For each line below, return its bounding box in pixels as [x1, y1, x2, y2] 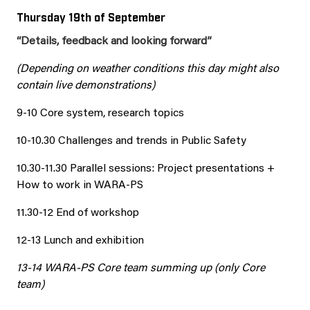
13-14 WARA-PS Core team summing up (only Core [17, 263, 265, 274]
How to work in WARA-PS [17, 180, 143, 191]
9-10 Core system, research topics [17, 108, 184, 119]
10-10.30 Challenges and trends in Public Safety [17, 136, 246, 147]
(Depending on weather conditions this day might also [17, 64, 279, 75]
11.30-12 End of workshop [17, 208, 139, 219]
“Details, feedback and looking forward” [17, 36, 212, 47]
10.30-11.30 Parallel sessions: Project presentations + [17, 163, 275, 174]
